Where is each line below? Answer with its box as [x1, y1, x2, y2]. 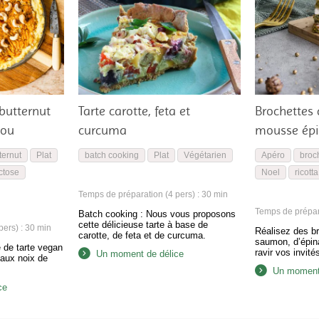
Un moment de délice [95, 248, 184, 259]
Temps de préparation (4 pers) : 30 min [78, 189, 228, 199]
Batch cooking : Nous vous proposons [78, 208, 236, 219]
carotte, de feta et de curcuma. [78, 229, 206, 241]
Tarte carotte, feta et [78, 103, 190, 119]
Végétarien [183, 150, 226, 160]
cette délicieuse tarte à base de [78, 219, 208, 230]
